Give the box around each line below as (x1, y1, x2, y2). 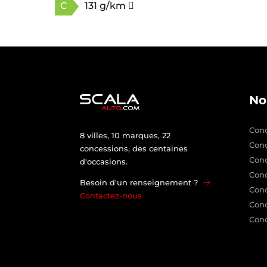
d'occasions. (80, 156, 128, 166)
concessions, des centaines (80, 143, 188, 153)
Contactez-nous (80, 190, 142, 200)
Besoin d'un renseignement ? (80, 177, 201, 187)
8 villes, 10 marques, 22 (80, 130, 171, 140)
